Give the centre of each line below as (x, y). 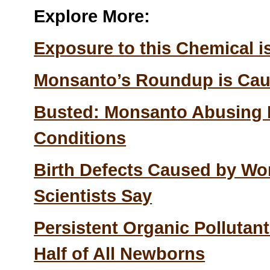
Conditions (80, 138)
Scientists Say (93, 196)
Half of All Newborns (120, 253)
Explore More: (92, 16)
